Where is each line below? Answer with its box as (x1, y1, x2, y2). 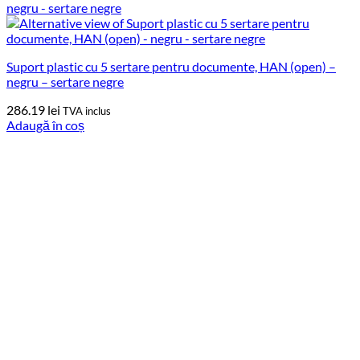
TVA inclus (63, 104, 111, 117)
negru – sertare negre (6, 73, 124, 89)
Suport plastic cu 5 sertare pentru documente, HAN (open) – (6, 58, 336, 74)
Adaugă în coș (6, 117, 84, 133)
